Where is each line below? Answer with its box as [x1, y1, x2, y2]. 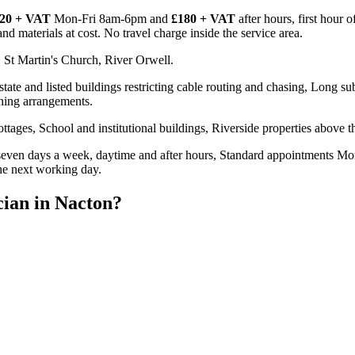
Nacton [55, 192, 113, 213]
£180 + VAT [171, 11, 235, 25]
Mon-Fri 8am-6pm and [51, 11, 171, 25]
